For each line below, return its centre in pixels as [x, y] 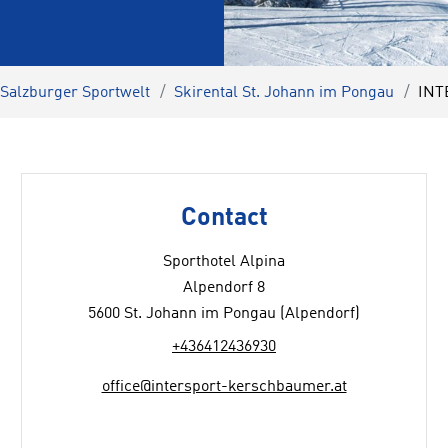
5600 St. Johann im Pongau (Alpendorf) [224, 314]
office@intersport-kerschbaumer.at [224, 387]
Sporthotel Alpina [224, 262]
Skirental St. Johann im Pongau [284, 93]
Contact [224, 218]
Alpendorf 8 [224, 288]
